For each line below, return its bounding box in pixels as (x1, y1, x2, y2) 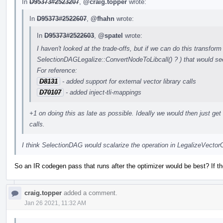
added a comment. (62, 189, 117, 197)
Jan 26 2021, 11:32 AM (24, 199, 86, 207)
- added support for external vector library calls (60, 77, 196, 85)
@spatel (98, 31, 123, 39)
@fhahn (91, 14, 114, 22)
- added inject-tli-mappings (64, 88, 141, 96)
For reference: (37, 66, 77, 74)
